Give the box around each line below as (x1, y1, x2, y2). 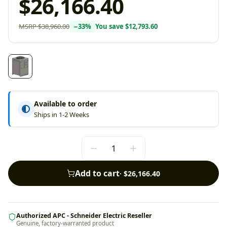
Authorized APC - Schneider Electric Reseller (16, 211, 152, 220)
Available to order (34, 99, 97, 108)
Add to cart (75, 168, 120, 179)
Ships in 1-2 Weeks (34, 110, 89, 119)
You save (95, 22, 125, 31)
